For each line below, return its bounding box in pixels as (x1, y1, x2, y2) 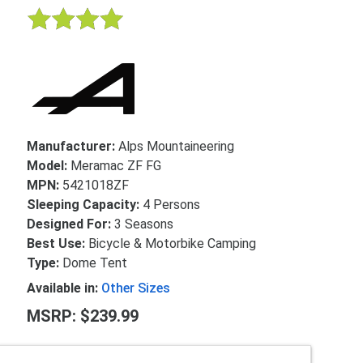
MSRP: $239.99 (27, 306, 139, 327)
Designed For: (27, 216, 115, 233)
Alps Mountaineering (118, 139, 235, 155)
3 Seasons (114, 216, 174, 233)
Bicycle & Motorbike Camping (88, 236, 257, 252)
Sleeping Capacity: (27, 197, 143, 213)
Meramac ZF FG (70, 158, 162, 174)
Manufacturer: (27, 139, 119, 155)
